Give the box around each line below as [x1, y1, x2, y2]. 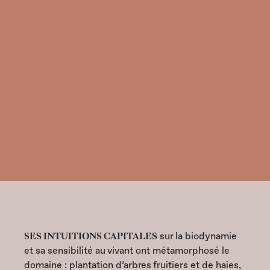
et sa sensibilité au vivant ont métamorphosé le [24, 245, 230, 256]
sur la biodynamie [157, 230, 237, 242]
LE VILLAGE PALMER [24, 146, 116, 155]
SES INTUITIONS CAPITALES [24, 230, 157, 242]
